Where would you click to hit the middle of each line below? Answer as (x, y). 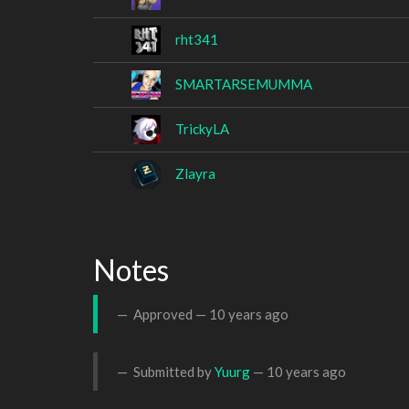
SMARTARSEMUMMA (244, 84)
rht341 (197, 39)
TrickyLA (202, 128)
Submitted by (173, 371)
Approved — (170, 314)
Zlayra (195, 173)
